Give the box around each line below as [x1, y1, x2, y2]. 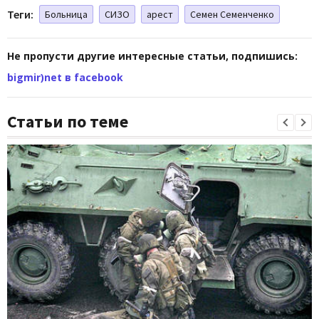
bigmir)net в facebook [7, 70, 123, 84]
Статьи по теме [7, 110, 128, 132]
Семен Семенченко [190, 7, 274, 21]
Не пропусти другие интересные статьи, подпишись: [7, 48, 298, 63]
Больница [45, 7, 88, 21]
